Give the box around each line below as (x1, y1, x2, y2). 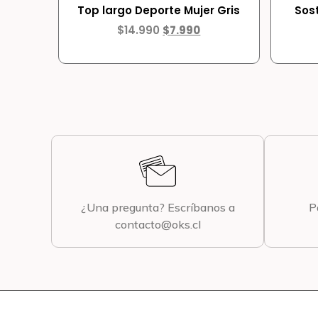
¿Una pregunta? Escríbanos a (80, 200, 235, 215)
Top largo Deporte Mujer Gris (77, 3, 241, 18)
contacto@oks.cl (114, 217, 201, 232)
